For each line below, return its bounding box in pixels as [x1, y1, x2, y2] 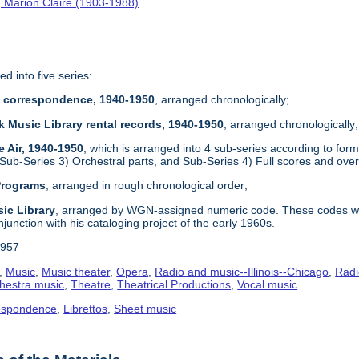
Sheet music [114, 302, 177, 316]
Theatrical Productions [117, 277, 232, 291]
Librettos [63, 302, 108, 316]
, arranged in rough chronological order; [46, 179, 248, 192]
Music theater [42, 264, 111, 278]
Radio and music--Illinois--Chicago [155, 264, 329, 278]
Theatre [71, 277, 111, 291]
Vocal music [237, 277, 298, 291]
